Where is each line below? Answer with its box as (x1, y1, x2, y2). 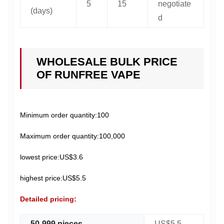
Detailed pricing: (20, 195, 76, 203)
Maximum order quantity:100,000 (20, 132, 125, 140)
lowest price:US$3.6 (20, 153, 83, 161)
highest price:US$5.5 (20, 174, 86, 182)
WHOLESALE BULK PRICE (36, 55, 177, 68)
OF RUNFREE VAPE (36, 68, 140, 81)
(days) (30, 6, 52, 15)
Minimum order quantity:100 (20, 111, 109, 119)
